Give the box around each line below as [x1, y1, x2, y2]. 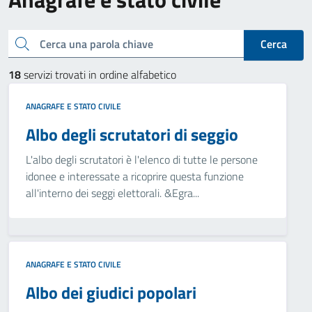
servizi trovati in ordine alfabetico [21, 66, 176, 83]
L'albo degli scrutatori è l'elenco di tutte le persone [26, 151, 258, 168]
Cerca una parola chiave [14, 33, 22, 51]
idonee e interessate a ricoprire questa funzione [26, 168, 244, 185]
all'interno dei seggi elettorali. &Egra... [26, 185, 199, 201]
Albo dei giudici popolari [26, 280, 196, 305]
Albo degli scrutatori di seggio [26, 122, 238, 147]
